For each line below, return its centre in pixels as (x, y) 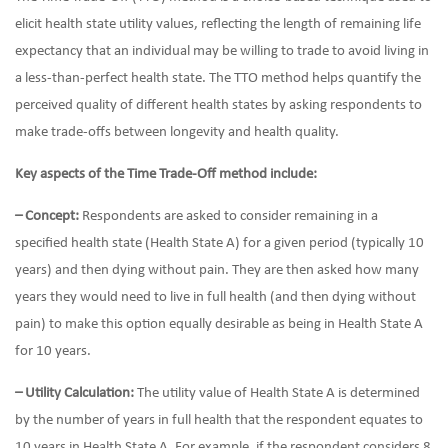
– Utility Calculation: (74, 393)
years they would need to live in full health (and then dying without (215, 297)
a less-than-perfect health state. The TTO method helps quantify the (218, 78)
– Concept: (47, 216)
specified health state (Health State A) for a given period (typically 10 (219, 243)
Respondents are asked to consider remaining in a (228, 216)
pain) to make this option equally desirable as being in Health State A (219, 324)
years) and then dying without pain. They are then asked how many (217, 270)
